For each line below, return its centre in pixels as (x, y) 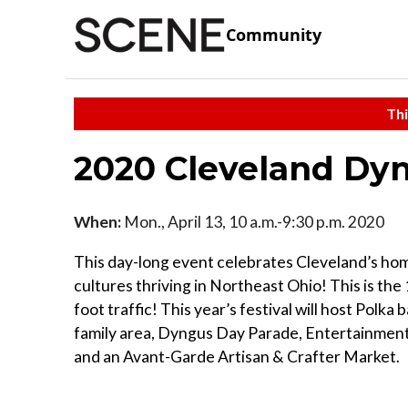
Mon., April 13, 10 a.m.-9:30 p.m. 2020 (253, 221)
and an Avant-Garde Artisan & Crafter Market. (237, 356)
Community (274, 35)
